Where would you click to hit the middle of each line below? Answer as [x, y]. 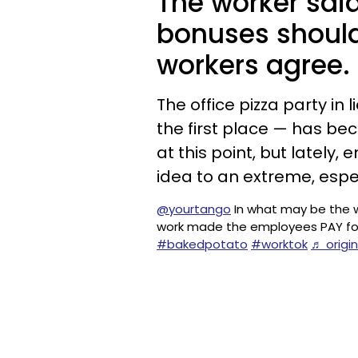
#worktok [279, 244]
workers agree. [253, 65]
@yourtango [194, 209]
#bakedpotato [202, 244]
